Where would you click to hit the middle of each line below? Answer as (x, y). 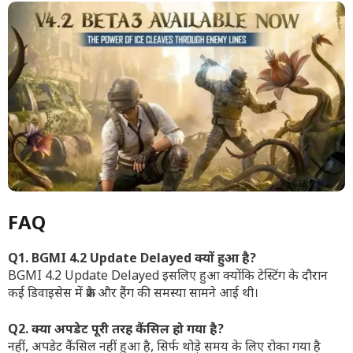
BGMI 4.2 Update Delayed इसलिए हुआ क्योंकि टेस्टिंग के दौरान (168, 277)
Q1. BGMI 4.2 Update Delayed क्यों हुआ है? (132, 260)
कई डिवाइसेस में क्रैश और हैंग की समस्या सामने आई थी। (133, 295)
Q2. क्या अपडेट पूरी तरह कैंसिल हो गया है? (116, 331)
